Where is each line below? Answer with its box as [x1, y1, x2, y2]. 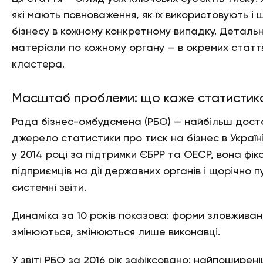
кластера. [12, 59, 65, 70]
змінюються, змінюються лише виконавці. [12, 227, 220, 238]
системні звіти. [12, 183, 86, 193]
